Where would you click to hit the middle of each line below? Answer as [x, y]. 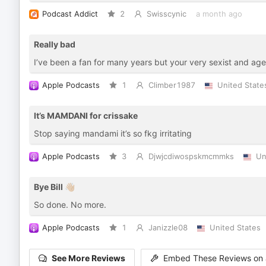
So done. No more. [70, 205]
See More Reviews [88, 258]
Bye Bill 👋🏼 [54, 187]
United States [235, 228]
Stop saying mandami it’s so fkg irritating [113, 133]
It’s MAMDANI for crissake [86, 115]
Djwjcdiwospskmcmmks [191, 156]
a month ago [219, 14]
